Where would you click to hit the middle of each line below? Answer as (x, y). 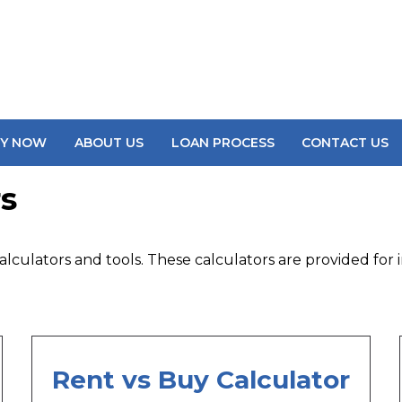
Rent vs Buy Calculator (201, 380)
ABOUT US (109, 143)
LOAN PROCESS (223, 143)
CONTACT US (345, 143)
